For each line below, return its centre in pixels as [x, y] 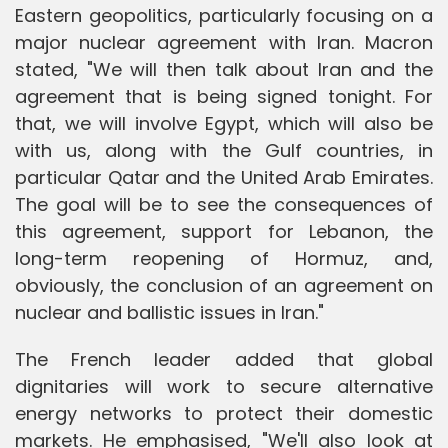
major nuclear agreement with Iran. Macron [224, 42]
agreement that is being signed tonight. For [224, 96]
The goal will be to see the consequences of [224, 204]
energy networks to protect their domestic [224, 413]
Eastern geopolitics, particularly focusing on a [224, 15]
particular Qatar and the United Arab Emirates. [224, 177]
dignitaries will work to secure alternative [224, 386]
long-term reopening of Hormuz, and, [224, 258]
